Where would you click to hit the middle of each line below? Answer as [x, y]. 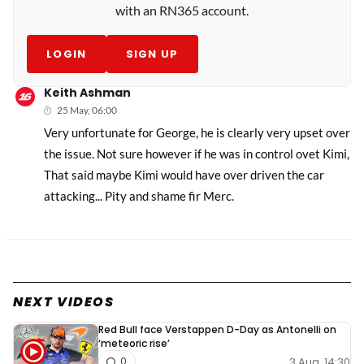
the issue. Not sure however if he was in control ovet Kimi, [197, 154]
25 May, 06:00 [87, 110]
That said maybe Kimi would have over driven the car [184, 175]
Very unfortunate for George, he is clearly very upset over [197, 133]
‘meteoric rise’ [134, 344]
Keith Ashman [88, 93]
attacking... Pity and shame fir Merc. [139, 196]
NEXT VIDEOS [64, 302]
